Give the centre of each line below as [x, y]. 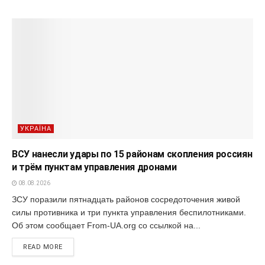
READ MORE [43, 247]
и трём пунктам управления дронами [94, 167]
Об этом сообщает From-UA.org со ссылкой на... [106, 225]
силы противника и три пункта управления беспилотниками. [129, 212]
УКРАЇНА [36, 128]
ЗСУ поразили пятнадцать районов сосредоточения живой [126, 199]
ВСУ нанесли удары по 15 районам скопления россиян [132, 154]
